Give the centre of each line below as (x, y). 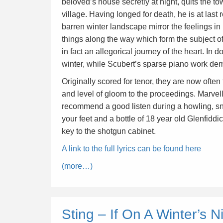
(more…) (77, 166)
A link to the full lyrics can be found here (131, 149)
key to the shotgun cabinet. (109, 131)
